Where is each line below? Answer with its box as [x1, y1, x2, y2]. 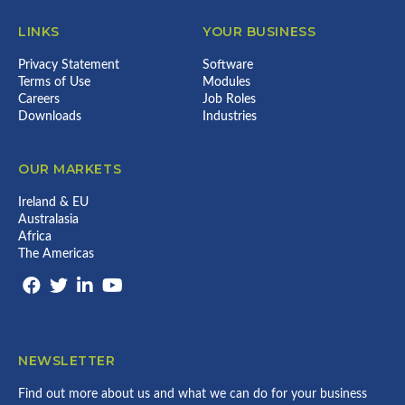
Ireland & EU [18, 196, 89, 209]
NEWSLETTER [18, 353, 116, 369]
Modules [202, 76, 250, 89]
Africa [18, 231, 52, 243]
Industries [202, 110, 257, 123]
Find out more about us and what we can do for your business [18, 388, 367, 400]
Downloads [18, 110, 81, 123]
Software [202, 59, 253, 71]
